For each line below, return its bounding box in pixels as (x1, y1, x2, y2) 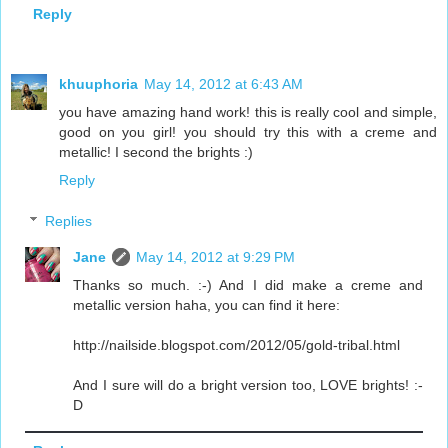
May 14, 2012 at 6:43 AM (144, 75, 303, 92)
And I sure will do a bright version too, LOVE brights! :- (73, 377, 423, 394)
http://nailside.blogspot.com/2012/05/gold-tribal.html (73, 337, 401, 354)
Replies (45, 213, 93, 230)
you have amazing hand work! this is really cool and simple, (59, 103, 437, 120)
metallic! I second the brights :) (59, 143, 253, 160)
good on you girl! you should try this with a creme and (59, 123, 437, 140)
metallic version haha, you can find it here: (73, 297, 341, 314)
